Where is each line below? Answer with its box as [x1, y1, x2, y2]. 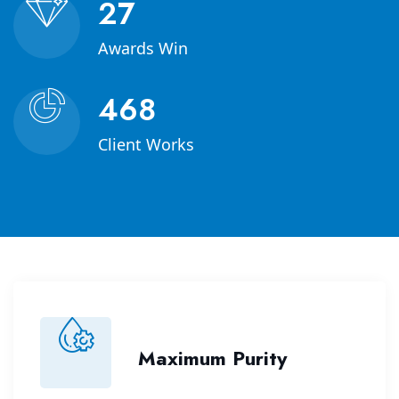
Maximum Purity [138, 343, 287, 372]
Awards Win [98, 37, 188, 59]
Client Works [98, 133, 194, 155]
